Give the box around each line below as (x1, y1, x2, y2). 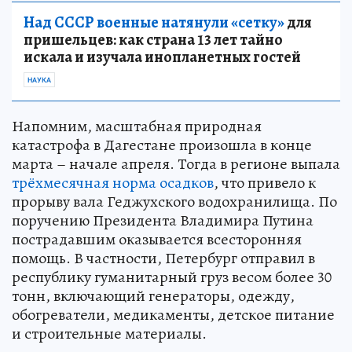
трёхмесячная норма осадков (12, 171, 214, 193)
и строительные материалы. (12, 322, 207, 344)
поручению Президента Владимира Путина (12, 209, 313, 231)
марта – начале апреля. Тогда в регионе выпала (12, 152, 340, 174)
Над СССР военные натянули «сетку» (24, 11, 284, 33)
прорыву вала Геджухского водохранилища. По (12, 190, 337, 212)
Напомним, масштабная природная (12, 115, 262, 137)
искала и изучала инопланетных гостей (24, 46, 301, 68)
